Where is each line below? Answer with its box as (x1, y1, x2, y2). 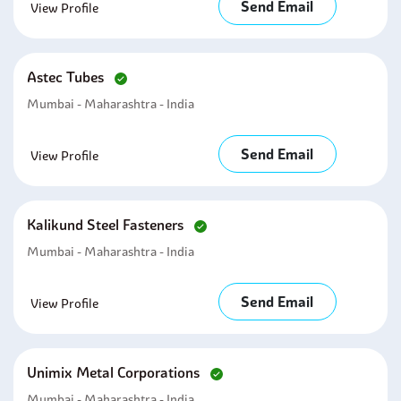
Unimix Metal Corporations (27, 363, 203, 381)
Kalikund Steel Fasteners (27, 216, 187, 234)
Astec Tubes (27, 68, 107, 86)
